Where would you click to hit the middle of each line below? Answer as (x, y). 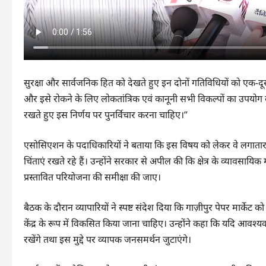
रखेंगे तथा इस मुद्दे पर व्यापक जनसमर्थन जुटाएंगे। (107, 239)
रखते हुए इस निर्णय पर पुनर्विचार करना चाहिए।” (106, 114)
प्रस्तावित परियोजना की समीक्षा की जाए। (92, 177)
